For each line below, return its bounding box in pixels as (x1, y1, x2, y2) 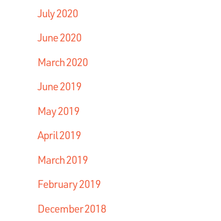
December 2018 (37, 201, 106, 216)
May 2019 (37, 103, 79, 118)
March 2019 (37, 152, 88, 167)
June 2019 (37, 79, 81, 94)
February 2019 (37, 177, 101, 191)
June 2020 (37, 30, 81, 45)
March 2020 (37, 54, 88, 69)
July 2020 (37, 5, 78, 20)
